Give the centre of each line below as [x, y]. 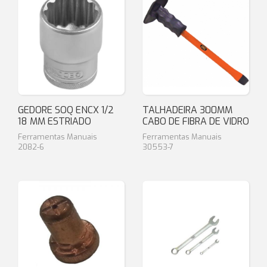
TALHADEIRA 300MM [187, 110]
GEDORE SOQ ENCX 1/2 [66, 110]
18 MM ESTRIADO [55, 121]
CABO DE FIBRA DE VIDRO [196, 121]
